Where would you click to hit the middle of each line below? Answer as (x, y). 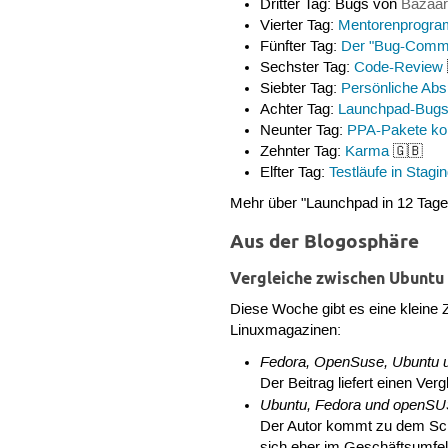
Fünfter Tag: (300, 46)
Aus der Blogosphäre (325, 242)
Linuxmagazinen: (286, 331)
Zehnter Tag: (302, 151)
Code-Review (398, 67)
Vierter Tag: (298, 25)
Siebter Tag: (300, 88)
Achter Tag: (298, 109)
